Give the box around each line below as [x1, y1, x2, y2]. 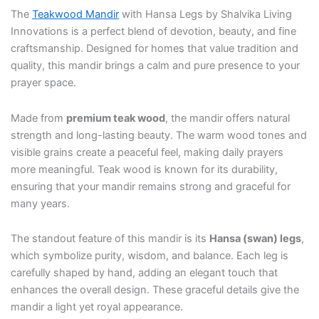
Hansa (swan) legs [209, 232, 301, 246]
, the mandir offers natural [165, 111, 290, 125]
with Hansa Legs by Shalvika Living [119, 8, 292, 21]
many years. [11, 197, 70, 210]
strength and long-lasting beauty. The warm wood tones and [11, 128, 307, 142]
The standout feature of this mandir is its [11, 232, 209, 246]
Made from [11, 111, 66, 125]
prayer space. [11, 76, 76, 90]
